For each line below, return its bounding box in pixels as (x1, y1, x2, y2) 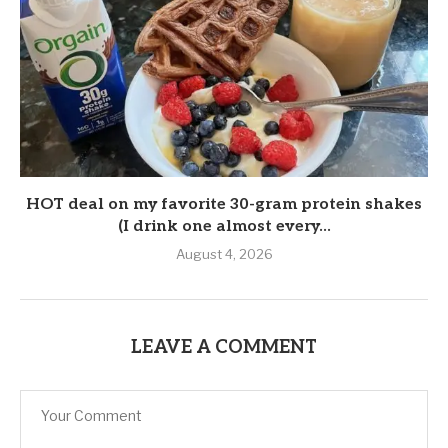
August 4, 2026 (175, 246, 273, 263)
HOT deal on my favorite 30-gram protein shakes (26, 195, 422, 215)
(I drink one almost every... (117, 217, 331, 237)
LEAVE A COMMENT (131, 337, 317, 359)
